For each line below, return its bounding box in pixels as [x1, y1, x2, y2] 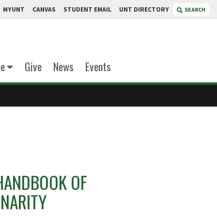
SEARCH [185, 6, 205, 13]
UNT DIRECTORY [119, 5, 169, 14]
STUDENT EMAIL [63, 5, 111, 14]
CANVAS [32, 5, 56, 14]
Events [85, 59, 111, 74]
